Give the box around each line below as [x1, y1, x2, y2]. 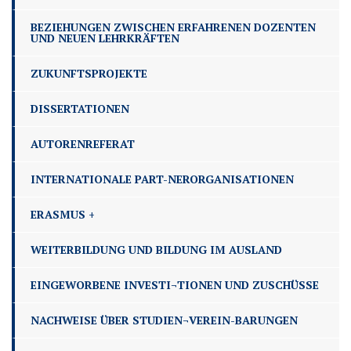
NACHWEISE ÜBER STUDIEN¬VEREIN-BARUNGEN [31, 313, 298, 328]
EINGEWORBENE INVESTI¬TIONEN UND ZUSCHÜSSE [31, 277, 319, 293]
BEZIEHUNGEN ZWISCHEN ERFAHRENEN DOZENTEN [31, 20, 316, 35]
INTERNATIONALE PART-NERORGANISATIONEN [31, 172, 294, 187]
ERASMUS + [31, 207, 95, 223]
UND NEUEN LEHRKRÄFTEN [31, 31, 179, 46]
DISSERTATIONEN [31, 101, 129, 117]
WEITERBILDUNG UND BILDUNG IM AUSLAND [31, 242, 282, 258]
